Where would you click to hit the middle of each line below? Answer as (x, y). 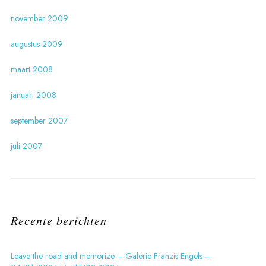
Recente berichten (58, 220)
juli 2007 (26, 146)
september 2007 (39, 121)
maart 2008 (31, 69)
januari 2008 (33, 95)
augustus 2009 (37, 44)
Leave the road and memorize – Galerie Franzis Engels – (110, 256)
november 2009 (39, 18)
